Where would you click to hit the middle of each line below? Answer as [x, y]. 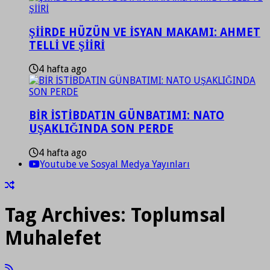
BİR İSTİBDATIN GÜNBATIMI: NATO [127, 116]
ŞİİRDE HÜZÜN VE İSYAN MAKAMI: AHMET [145, 32]
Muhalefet [53, 238]
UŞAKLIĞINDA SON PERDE [101, 129]
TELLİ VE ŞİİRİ [67, 45]
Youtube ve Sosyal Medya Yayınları [115, 164]
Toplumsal [178, 215]
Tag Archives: [68, 215]
